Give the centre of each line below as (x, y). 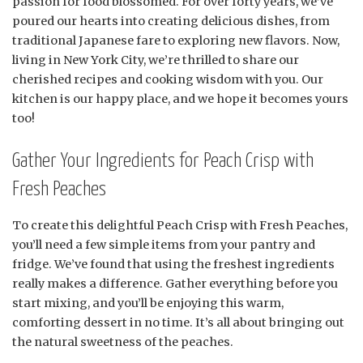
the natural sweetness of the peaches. (123, 342)
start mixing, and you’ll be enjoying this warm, (148, 303)
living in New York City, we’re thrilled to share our (156, 60)
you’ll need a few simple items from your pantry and (164, 245)
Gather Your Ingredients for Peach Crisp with (163, 161)
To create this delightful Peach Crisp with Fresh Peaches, (180, 226)
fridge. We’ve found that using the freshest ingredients (173, 265)
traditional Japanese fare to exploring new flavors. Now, (176, 40)
